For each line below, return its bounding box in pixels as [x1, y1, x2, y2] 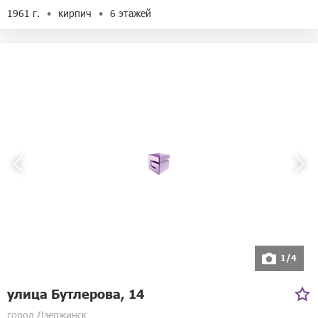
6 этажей [110, 6, 151, 20]
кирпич [58, 6, 92, 20]
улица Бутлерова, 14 [7, 285, 144, 302]
